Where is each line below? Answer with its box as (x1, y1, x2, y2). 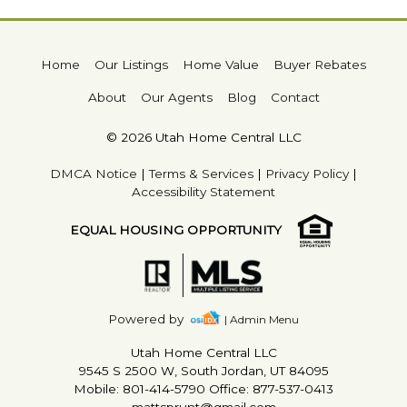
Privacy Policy (265, 166, 349, 181)
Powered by (108, 312, 192, 326)
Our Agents (140, 90, 213, 104)
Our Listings (94, 57, 168, 72)
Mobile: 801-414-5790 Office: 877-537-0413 (74, 382, 333, 397)
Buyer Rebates (273, 57, 366, 72)
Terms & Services (149, 166, 253, 181)
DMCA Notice (50, 166, 137, 181)
